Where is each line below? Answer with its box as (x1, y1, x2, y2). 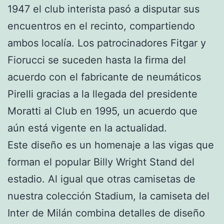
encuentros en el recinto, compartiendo (7, 19, 195, 32)
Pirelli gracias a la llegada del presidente (7, 87, 197, 100)
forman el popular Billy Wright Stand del (7, 155, 194, 168)
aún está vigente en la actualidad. (7, 121, 167, 134)
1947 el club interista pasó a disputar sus (7, 2, 199, 15)
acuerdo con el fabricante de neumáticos (7, 70, 201, 83)
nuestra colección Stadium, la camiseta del (7, 189, 209, 202)
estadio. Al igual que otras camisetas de (7, 172, 195, 185)
